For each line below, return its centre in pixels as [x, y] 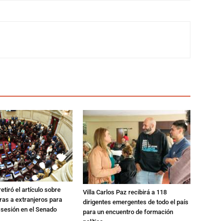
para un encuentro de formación [128, 212]
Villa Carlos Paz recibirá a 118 [125, 192]
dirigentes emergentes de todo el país [136, 202]
